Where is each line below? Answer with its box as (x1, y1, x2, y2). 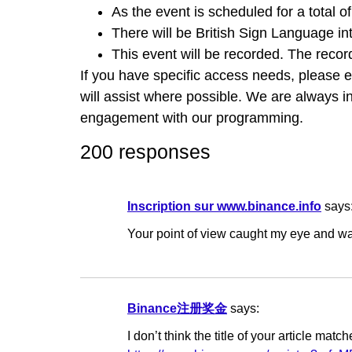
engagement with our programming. (80, 109, 303, 126)
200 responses (80, 141, 211, 163)
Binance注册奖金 (127, 301, 227, 316)
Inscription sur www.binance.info (127, 199, 321, 214)
